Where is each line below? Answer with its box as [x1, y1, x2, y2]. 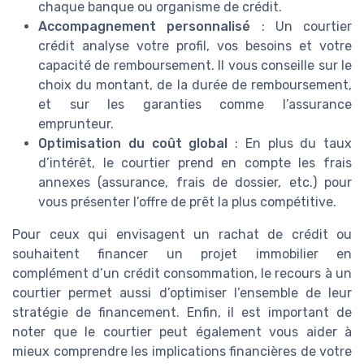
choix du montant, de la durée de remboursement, [38, 76, 352, 93]
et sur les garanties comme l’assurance [38, 96, 352, 112]
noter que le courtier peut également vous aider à [12, 323, 352, 340]
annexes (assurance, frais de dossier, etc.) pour [38, 174, 352, 190]
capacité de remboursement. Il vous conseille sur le [38, 57, 352, 73]
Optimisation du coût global [38, 135, 228, 151]
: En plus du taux [227, 135, 352, 151]
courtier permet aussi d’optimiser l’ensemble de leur [12, 284, 352, 301]
